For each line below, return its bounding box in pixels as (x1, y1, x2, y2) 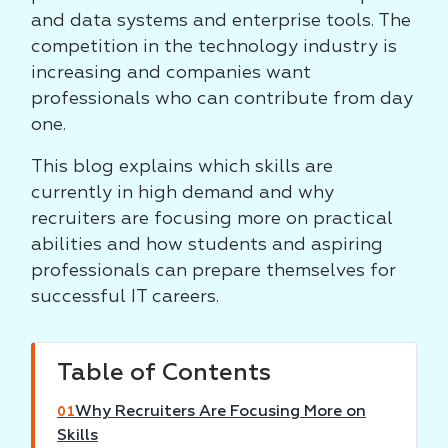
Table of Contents (57, 361, 271, 385)
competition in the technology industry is (31, 38, 397, 56)
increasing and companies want (31, 64, 311, 82)
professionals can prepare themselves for (31, 262, 396, 280)
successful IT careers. (31, 288, 219, 306)
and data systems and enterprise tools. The (31, 12, 411, 30)
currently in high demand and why (31, 184, 334, 202)
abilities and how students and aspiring (31, 236, 383, 254)
